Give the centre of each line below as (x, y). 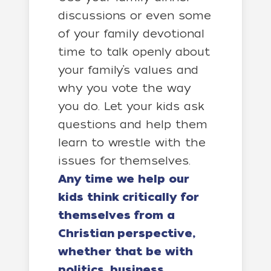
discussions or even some (135, 15)
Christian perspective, (127, 233)
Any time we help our (124, 179)
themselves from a (117, 215)
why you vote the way (124, 88)
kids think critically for (129, 197)
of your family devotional (131, 34)
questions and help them (133, 124)
